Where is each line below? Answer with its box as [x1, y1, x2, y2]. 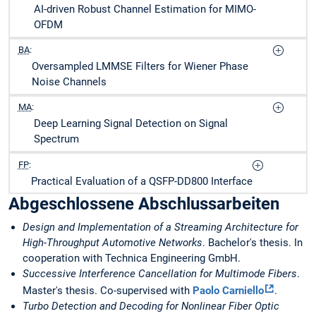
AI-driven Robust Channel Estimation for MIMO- [33, 3, 256, 16]
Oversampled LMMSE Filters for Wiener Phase [31, 60, 248, 73]
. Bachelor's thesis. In [202, 236, 303, 250]
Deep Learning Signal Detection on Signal [33, 117, 228, 130]
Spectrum [33, 133, 79, 146]
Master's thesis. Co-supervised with [23, 284, 193, 298]
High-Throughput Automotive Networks [23, 236, 202, 250]
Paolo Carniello [193, 284, 264, 298]
